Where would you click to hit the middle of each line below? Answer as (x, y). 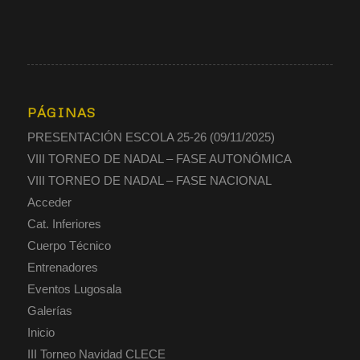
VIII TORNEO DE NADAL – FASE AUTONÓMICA (159, 158)
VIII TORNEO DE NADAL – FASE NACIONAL (149, 180)
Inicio (41, 332)
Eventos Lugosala (74, 288)
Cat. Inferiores (64, 223)
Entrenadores (62, 267)
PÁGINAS (61, 112)
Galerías (49, 310)
